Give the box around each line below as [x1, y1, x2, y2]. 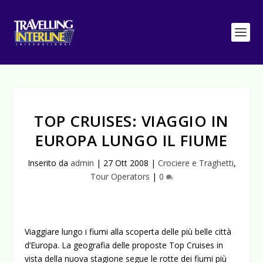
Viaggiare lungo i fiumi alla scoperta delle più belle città [25, 226, 232, 237]
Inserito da [27, 157, 70, 168]
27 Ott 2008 [103, 157, 149, 168]
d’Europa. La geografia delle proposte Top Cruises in [25, 240, 224, 251]
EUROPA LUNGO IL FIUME [35, 130, 228, 151]
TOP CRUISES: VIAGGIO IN [34, 110, 229, 131]
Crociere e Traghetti [157, 157, 234, 168]
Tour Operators [90, 171, 150, 182]
